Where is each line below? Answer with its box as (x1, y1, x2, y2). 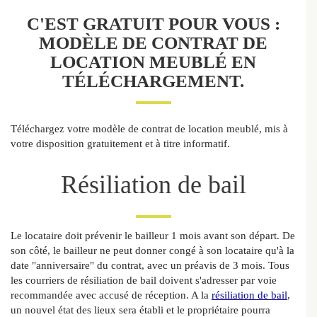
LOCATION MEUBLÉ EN (50, 52, 256, 72)
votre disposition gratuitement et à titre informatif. (11, 138, 230, 150)
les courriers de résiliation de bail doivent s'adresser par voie (11, 275, 277, 287)
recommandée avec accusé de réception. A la (11, 289, 212, 301)
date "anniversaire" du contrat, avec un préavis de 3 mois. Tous (11, 260, 289, 272)
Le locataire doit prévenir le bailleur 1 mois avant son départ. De (11, 230, 295, 242)
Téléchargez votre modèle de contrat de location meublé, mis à (11, 123, 288, 135)
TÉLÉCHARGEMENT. (62, 71, 244, 91)
